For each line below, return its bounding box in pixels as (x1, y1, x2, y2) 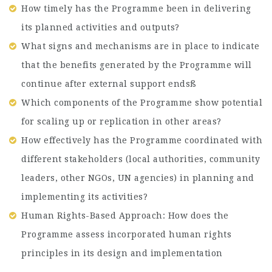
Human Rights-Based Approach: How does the (21, 211, 229, 220)
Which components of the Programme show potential (21, 98, 262, 107)
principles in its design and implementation (21, 248, 223, 258)
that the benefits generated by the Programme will (21, 60, 252, 70)
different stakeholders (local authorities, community (21, 154, 260, 164)
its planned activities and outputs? (21, 22, 180, 32)
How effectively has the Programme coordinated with (21, 135, 262, 145)
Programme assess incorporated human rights (21, 229, 231, 239)
